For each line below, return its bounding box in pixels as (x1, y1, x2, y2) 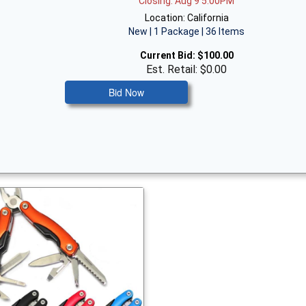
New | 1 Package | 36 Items (128, 26, 245, 37)
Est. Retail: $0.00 (146, 63, 227, 76)
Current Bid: (139, 50, 195, 61)
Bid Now (109, 85, 145, 99)
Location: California (144, 12, 229, 23)
